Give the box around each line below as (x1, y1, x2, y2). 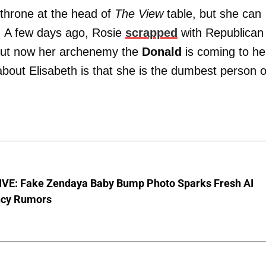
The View (115, 7, 163, 20)
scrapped (125, 26, 178, 39)
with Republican (178, 26, 264, 39)
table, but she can (163, 7, 261, 20)
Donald (142, 45, 182, 58)
